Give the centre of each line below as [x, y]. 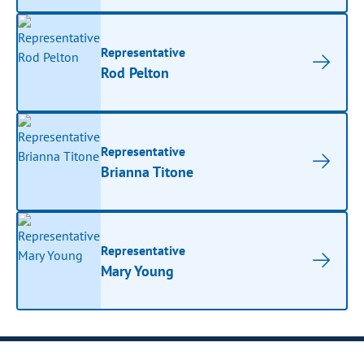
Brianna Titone [147, 171]
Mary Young [138, 271]
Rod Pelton [135, 72]
